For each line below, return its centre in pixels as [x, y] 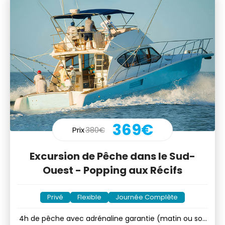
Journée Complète [147, 197]
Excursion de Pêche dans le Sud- [113, 156]
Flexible [89, 197]
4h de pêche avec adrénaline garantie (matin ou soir [113, 219]
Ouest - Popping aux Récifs [113, 171]
